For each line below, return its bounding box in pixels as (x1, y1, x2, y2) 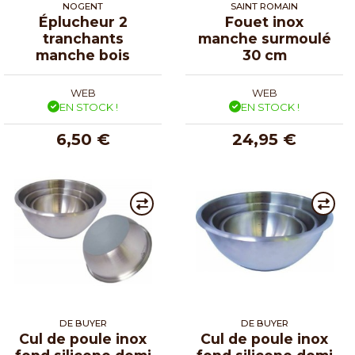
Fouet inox (225, 13, 303, 30)
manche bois (36, 46, 130, 63)
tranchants (42, 29, 124, 47)
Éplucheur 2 (38, 13, 128, 30)
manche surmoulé (197, 29, 331, 47)
